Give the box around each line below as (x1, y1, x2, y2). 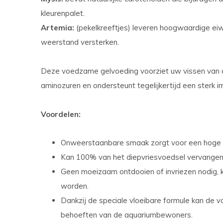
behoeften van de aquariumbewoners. (61, 210, 193, 220)
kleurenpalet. (41, 8, 85, 18)
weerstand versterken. (41, 37, 119, 47)
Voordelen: (41, 110, 81, 119)
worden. (61, 181, 89, 191)
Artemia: (41, 23, 74, 32)
